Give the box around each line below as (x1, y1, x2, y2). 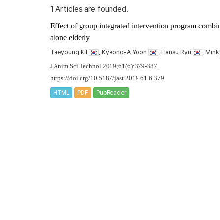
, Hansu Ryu (158, 48, 192, 55)
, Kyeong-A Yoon (99, 48, 148, 55)
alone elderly (50, 33, 90, 42)
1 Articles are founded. (50, 4, 128, 14)
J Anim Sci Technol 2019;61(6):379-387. (50, 63, 159, 70)
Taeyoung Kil (50, 48, 89, 55)
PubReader (96, 89, 126, 96)
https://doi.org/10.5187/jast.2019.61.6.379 (50, 75, 164, 82)
